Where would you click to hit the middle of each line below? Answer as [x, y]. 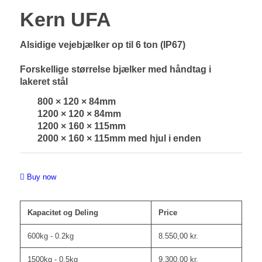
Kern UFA [65, 19]
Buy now [41, 177]
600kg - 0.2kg [50, 236]
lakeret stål [44, 81]
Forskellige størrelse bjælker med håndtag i [115, 69]
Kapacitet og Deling [63, 213]
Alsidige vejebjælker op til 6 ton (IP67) [102, 44]
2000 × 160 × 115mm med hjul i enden [119, 139]
